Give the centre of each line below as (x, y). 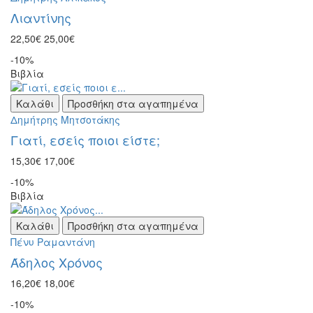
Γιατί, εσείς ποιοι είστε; (85, 139)
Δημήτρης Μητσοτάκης (65, 119)
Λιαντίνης (41, 17)
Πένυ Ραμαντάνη (53, 241)
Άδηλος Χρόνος (57, 262)
